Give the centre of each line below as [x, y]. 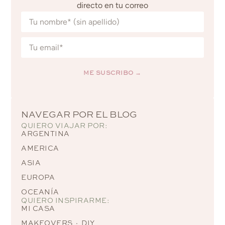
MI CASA [38, 208]
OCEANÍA [40, 192]
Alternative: [42, 90]
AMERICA [40, 148]
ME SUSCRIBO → [113, 73]
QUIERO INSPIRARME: [66, 200]
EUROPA [38, 177]
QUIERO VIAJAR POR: [65, 126]
